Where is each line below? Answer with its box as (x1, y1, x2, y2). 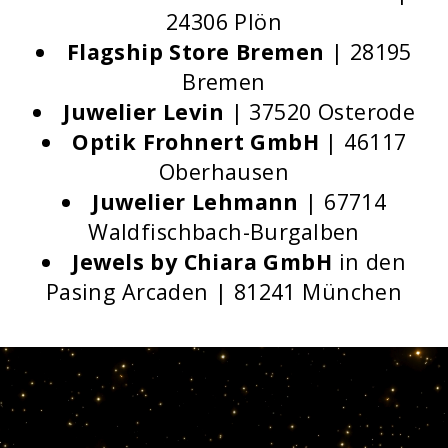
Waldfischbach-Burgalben (88, 216, 360, 246)
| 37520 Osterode (230, 96, 416, 126)
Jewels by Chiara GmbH (72, 246, 333, 276)
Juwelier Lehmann (92, 186, 306, 216)
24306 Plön (165, 6, 283, 36)
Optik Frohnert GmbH (72, 126, 320, 156)
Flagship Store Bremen (66, 36, 325, 66)
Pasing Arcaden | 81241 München (45, 276, 403, 306)
